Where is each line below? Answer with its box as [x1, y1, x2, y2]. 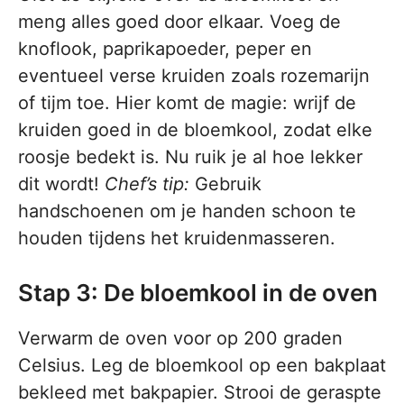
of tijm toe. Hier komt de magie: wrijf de [18, 92, 356, 115]
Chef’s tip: [105, 173, 189, 196]
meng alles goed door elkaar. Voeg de [18, 11, 341, 33]
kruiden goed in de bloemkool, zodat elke [18, 119, 372, 142]
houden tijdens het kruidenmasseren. [18, 227, 335, 250]
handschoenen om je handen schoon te [18, 200, 356, 223]
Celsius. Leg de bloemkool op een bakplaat [18, 354, 386, 377]
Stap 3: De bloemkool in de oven [18, 279, 378, 308]
